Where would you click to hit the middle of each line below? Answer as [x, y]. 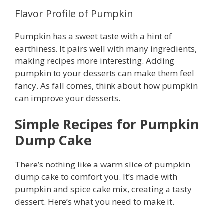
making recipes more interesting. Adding [95, 60]
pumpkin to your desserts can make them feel [105, 73]
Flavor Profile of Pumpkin [74, 13]
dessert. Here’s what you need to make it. [95, 202]
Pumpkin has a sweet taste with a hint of [93, 36]
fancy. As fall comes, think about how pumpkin [106, 85]
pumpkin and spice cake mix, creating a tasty [103, 189]
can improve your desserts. [68, 98]
